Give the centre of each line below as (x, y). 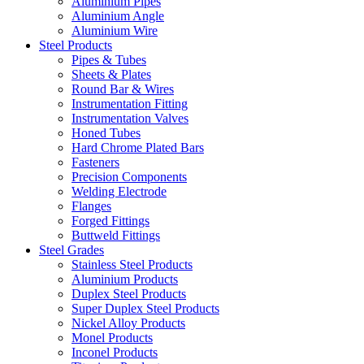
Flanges (91, 206)
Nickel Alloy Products (128, 323)
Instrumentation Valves (130, 118)
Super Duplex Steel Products (145, 308)
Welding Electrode (119, 191)
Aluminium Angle (118, 16)
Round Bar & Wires (123, 89)
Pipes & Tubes (109, 60)
